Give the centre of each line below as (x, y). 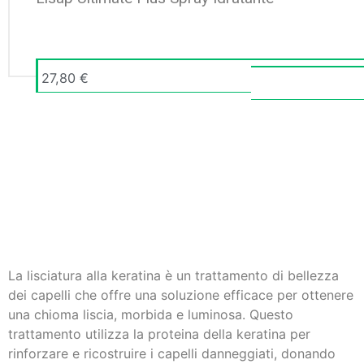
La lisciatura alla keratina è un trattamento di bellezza (173, 275)
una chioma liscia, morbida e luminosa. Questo (151, 314)
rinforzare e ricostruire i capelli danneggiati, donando (172, 353)
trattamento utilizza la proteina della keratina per (159, 334)
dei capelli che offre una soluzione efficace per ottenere (181, 295)
